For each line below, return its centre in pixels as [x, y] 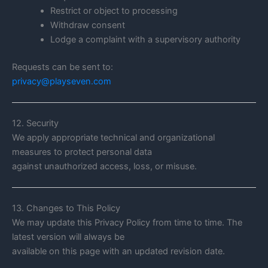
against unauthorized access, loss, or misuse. [104, 166]
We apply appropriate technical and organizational [113, 137]
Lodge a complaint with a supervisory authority [145, 39]
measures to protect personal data [82, 152]
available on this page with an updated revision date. [118, 251]
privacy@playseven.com [62, 81]
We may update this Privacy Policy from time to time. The [127, 222]
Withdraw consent [87, 25]
